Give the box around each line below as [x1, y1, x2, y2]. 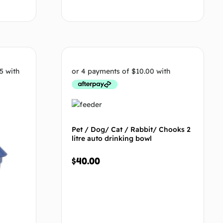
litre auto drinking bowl [72, 134, 152, 143]
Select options [138, 54, 181, 62]
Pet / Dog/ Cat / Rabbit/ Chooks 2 [72, 125, 191, 134]
